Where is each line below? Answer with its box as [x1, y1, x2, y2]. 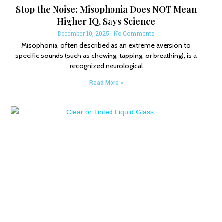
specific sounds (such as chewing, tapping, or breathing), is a [15, 51, 197, 60]
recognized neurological [69, 61, 143, 71]
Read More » [89, 79, 123, 87]
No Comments [113, 29, 155, 38]
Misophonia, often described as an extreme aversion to [21, 41, 191, 50]
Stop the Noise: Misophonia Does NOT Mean [15, 3, 197, 16]
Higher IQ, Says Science [57, 15, 156, 28]
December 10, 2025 [57, 29, 111, 38]
